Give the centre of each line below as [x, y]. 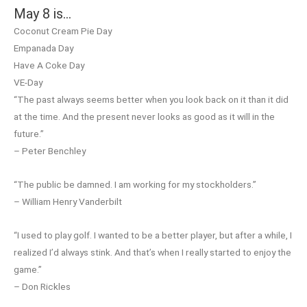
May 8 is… [42, 14]
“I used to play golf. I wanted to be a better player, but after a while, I [153, 235]
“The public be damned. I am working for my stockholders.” [135, 185]
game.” [28, 270]
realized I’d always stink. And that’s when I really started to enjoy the [152, 253]
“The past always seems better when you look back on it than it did [151, 100]
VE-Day [28, 83]
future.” [29, 134]
